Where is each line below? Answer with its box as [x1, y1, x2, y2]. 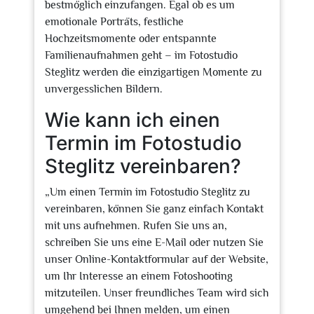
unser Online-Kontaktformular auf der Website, [45, 253, 268, 266]
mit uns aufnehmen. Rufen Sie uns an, [45, 219, 227, 232]
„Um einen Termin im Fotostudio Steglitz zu [45, 186, 250, 198]
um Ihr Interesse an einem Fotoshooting [45, 270, 233, 282]
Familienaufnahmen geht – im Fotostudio [45, 49, 238, 62]
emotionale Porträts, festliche [45, 15, 184, 28]
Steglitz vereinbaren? [45, 154, 241, 178]
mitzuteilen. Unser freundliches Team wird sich [45, 287, 268, 299]
